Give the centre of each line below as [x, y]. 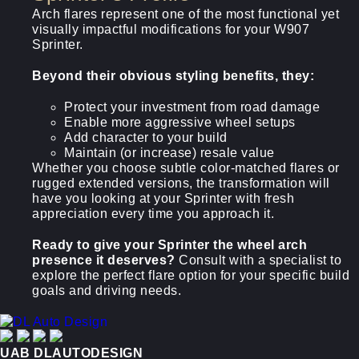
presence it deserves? [104, 260]
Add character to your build [146, 137]
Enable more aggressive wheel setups [180, 122]
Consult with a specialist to [258, 260]
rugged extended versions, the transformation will [181, 183]
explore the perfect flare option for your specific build [191, 275]
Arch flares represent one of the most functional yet [186, 14]
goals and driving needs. [107, 290]
